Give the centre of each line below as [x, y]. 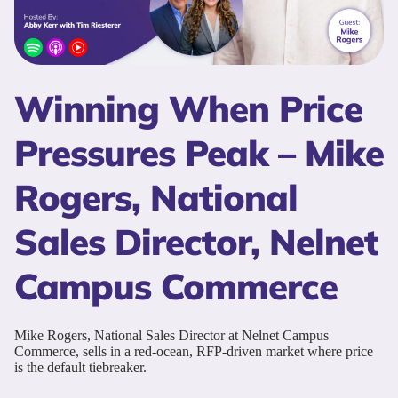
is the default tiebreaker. [80, 367]
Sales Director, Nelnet [196, 241]
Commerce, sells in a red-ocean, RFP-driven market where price [194, 351]
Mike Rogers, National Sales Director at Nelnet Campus [171, 335]
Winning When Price [188, 108]
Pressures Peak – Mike [199, 152]
